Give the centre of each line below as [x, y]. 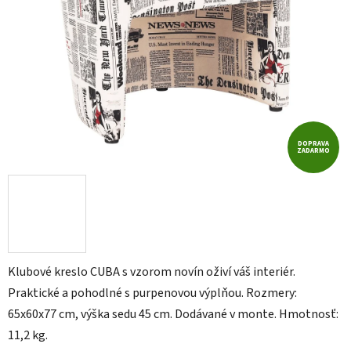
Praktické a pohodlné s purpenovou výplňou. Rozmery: [152, 293]
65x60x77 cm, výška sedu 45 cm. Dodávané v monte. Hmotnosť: [173, 315]
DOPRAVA [313, 143]
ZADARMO [313, 150]
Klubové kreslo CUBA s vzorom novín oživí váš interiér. [152, 272]
